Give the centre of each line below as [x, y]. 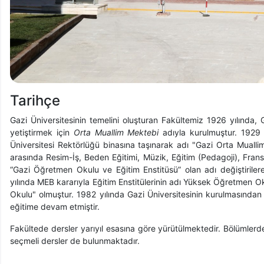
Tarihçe [35, 100]
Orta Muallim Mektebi [116, 132]
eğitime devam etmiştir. [55, 207]
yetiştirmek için [42, 132]
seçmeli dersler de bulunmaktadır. [76, 241]
